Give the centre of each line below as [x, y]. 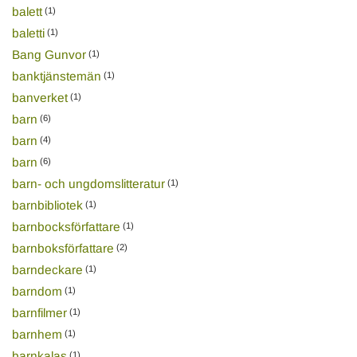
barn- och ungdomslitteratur [88, 183]
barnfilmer [39, 312]
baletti [28, 33]
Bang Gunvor [49, 54]
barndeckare [47, 269]
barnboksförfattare [63, 248]
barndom [37, 291]
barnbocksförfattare [66, 226]
